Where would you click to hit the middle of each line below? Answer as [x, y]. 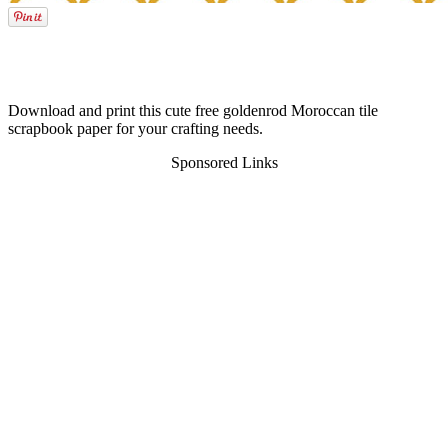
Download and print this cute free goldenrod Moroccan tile [193, 110]
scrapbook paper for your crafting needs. [135, 128]
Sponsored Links [224, 162]
